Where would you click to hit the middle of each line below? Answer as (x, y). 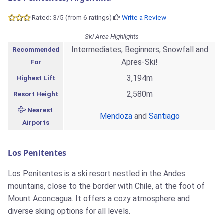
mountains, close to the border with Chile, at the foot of (106, 186)
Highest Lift (36, 78)
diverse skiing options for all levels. (69, 211)
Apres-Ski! (140, 62)
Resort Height (36, 94)
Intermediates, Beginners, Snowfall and (140, 50)
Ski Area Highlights (112, 37)
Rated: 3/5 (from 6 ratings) (72, 18)
